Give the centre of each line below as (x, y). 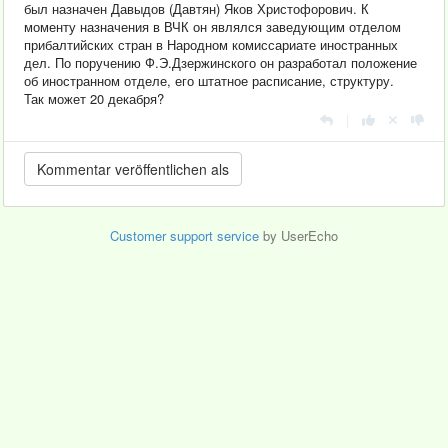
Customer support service (184, 235)
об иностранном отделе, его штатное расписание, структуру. (209, 80)
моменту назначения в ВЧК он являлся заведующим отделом (212, 26)
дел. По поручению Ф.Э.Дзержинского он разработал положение (220, 62)
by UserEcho (298, 235)
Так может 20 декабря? (94, 98)
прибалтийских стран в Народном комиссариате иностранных (211, 44)
